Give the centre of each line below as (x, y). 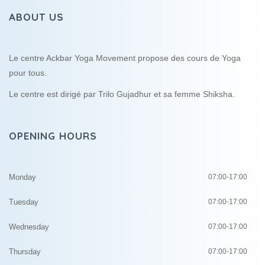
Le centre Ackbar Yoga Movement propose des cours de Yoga (125, 58)
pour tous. (28, 72)
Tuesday (24, 202)
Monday (22, 177)
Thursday (25, 251)
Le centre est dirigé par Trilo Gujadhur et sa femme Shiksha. (122, 94)
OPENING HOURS (53, 135)
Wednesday (29, 227)
